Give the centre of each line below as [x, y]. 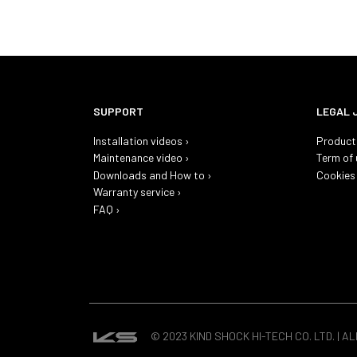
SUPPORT [119, 111]
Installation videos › [142, 140]
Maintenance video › [142, 158]
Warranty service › [138, 192]
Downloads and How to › [153, 175]
